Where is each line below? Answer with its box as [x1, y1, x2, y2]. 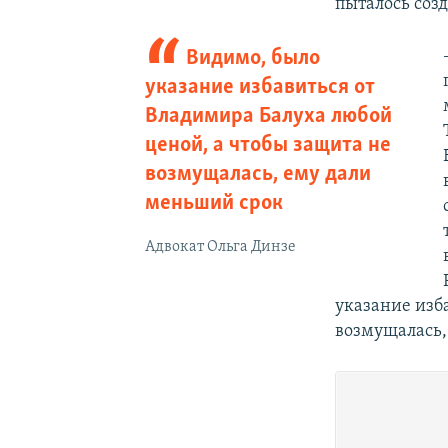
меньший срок [144, 191, 283, 215]
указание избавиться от [144, 75, 375, 99]
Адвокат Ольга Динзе [144, 238, 296, 255]
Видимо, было [186, 46, 321, 70]
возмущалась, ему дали [144, 162, 371, 186]
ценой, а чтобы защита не [144, 133, 391, 157]
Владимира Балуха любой [144, 104, 392, 128]
